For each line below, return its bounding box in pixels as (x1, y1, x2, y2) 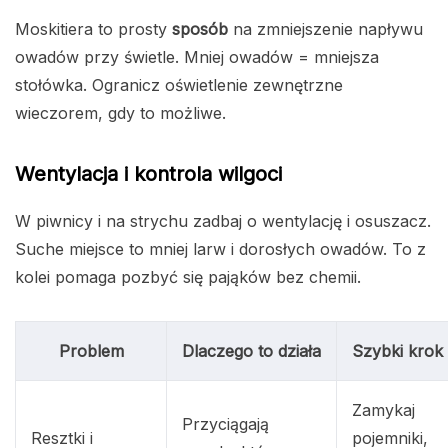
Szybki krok (352, 341, 443, 362)
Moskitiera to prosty (15, 19, 172, 40)
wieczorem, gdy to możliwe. (15, 103, 226, 124)
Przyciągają (182, 414, 269, 435)
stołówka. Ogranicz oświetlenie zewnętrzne (15, 75, 343, 96)
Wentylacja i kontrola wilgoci (15, 162, 282, 187)
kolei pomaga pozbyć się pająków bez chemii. (15, 267, 361, 288)
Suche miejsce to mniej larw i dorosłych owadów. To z (15, 239, 426, 260)
